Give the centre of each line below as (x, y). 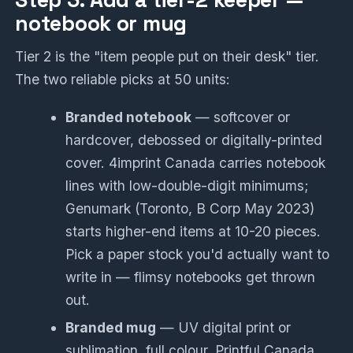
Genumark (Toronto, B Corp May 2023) (190, 209)
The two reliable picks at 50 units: (123, 79)
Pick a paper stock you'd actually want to (198, 255)
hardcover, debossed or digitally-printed (194, 140)
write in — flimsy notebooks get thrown (191, 277)
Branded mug (111, 327)
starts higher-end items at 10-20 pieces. (193, 232)
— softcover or (241, 117)
